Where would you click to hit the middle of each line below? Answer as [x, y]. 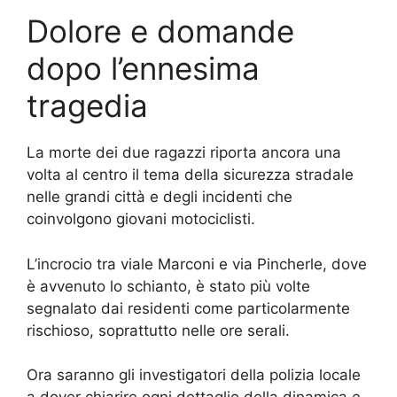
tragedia [87, 106]
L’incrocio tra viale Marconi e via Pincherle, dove [197, 264]
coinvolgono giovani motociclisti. [141, 219]
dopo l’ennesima [143, 69]
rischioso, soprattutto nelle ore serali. [158, 330]
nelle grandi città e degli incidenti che [160, 197]
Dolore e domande [160, 31]
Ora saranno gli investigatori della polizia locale [194, 375]
